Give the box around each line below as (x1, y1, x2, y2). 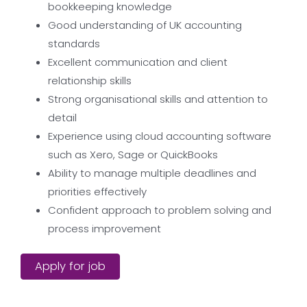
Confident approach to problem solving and (48, 203, 271, 217)
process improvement (48, 221, 161, 236)
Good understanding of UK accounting (48, 18, 242, 32)
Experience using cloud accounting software (48, 129, 271, 143)
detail (48, 110, 77, 125)
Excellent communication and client (48, 55, 228, 69)
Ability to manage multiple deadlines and (48, 166, 256, 180)
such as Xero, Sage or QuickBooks (48, 147, 218, 162)
